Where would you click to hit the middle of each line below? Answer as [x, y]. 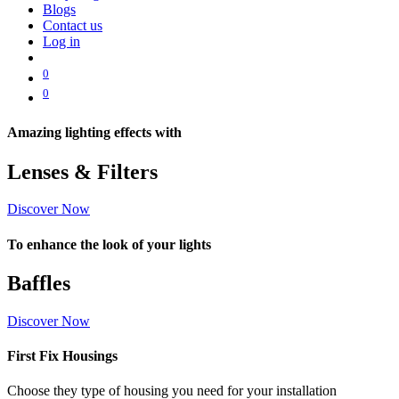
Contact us [73, 26]
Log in [61, 42]
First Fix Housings [62, 356]
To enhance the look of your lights [109, 244]
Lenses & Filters [82, 171]
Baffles [39, 284]
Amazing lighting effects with [94, 133]
